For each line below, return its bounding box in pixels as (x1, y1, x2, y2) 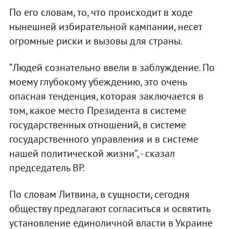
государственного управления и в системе (9, 132, 198, 146)
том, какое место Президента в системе (9, 103, 186, 117)
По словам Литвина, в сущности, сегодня (9, 187, 190, 201)
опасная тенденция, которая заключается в (9, 89, 203, 103)
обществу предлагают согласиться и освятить (9, 201, 210, 215)
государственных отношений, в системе (9, 118, 186, 131)
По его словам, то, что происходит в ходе (9, 5, 193, 19)
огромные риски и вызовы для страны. (9, 34, 182, 48)
